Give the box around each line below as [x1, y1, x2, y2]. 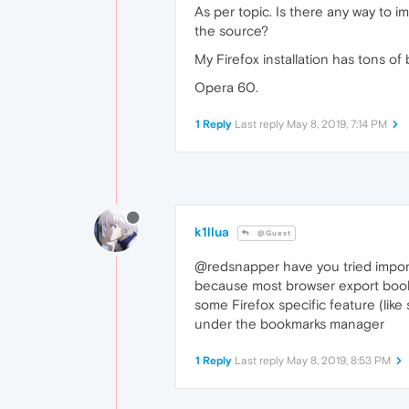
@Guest [255, 229, 291, 238]
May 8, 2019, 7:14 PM [287, 118, 387, 131]
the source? [194, 23, 268, 38]
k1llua [194, 225, 229, 239]
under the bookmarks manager [194, 316, 384, 332]
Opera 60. [194, 79, 258, 95]
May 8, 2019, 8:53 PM [287, 354, 391, 368]
